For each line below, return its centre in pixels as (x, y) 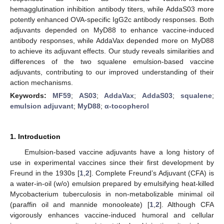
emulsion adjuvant (42, 106)
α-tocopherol (127, 106)
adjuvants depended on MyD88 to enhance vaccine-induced (112, 30)
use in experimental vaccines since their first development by (112, 162)
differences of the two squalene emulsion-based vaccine (112, 61)
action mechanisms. (41, 82)
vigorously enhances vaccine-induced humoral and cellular (112, 215)
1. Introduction (35, 136)
